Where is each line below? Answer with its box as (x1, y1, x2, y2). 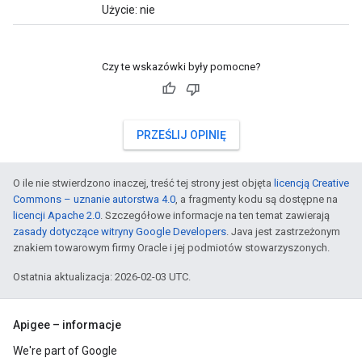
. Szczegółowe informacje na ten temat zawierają (100, 209, 330, 221)
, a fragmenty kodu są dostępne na (175, 193, 338, 205)
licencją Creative (274, 177, 349, 189)
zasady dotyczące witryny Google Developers (13, 225, 226, 238)
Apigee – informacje (13, 318, 121, 331)
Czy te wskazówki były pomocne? (101, 61, 261, 73)
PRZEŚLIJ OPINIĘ (136, 128, 226, 141)
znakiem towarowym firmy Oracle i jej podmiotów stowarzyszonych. (13, 242, 330, 254)
